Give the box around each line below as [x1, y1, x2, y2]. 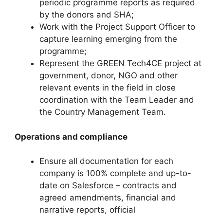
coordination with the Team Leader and [39, 95, 194, 105]
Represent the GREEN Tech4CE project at [39, 58, 201, 68]
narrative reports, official [39, 205, 135, 215]
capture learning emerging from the [39, 34, 177, 44]
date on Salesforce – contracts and [39, 181, 177, 190]
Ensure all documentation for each [39, 156, 173, 166]
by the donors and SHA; [39, 10, 134, 19]
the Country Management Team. [39, 107, 166, 117]
